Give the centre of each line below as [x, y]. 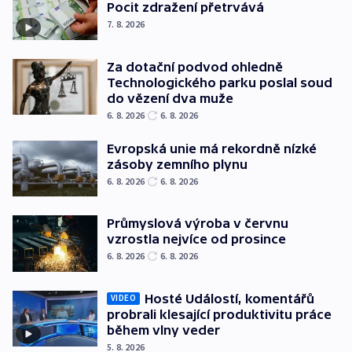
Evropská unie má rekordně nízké [212, 148]
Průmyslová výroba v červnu [198, 224]
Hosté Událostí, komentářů [229, 298]
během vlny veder [163, 330]
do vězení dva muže [170, 98]
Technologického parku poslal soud [220, 82]
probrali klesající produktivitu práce [219, 314]
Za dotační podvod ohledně [195, 66]
